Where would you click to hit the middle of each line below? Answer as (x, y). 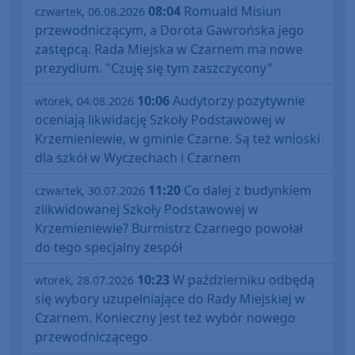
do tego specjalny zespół (109, 247)
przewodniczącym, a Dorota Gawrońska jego (170, 30)
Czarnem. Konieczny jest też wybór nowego (165, 317)
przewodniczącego (92, 336)
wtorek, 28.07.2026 (84, 280)
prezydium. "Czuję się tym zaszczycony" (154, 68)
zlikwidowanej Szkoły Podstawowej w (147, 209)
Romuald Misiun (231, 11)
